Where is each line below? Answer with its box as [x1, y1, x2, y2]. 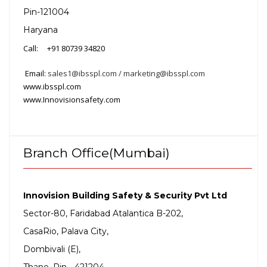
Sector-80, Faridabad [23, 207, 113, 219]
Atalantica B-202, [113, 207, 185, 219]
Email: [25, 67, 48, 79]
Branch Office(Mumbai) [23, 145, 170, 160]
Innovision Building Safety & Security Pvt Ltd [23, 190, 227, 201]
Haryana [23, 24, 58, 35]
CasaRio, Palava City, [23, 225, 111, 237]
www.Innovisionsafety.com [23, 94, 120, 105]
